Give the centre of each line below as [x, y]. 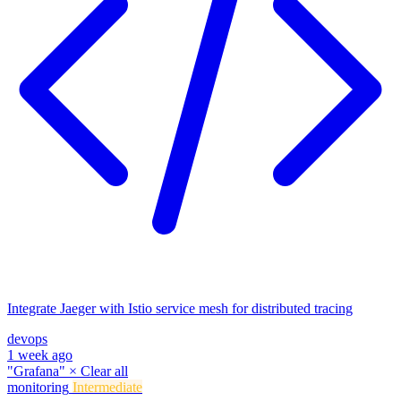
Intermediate [107, 388]
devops [27, 339]
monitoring [38, 388]
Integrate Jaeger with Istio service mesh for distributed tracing [180, 309]
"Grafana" [38, 371]
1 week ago [40, 355]
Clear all [104, 371]
